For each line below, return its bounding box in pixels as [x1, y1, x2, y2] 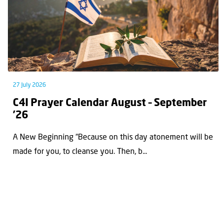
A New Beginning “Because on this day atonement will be [13, 134, 213, 142]
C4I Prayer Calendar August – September [13, 98, 207, 109]
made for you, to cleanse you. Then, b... [13, 148, 147, 156]
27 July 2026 [13, 82, 46, 88]
